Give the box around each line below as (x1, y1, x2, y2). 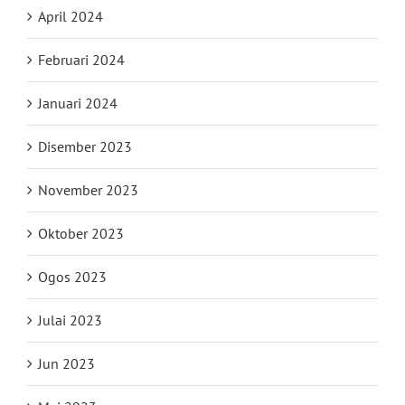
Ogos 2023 (38, 268, 107, 287)
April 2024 (38, 7, 103, 26)
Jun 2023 (38, 354, 95, 373)
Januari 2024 (38, 94, 118, 113)
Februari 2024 (38, 51, 125, 70)
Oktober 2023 (38, 224, 124, 243)
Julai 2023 (38, 311, 102, 330)
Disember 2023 (38, 137, 132, 156)
